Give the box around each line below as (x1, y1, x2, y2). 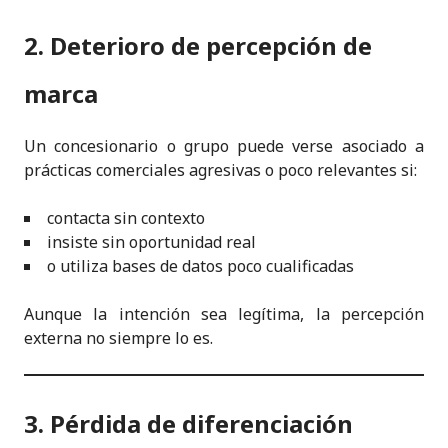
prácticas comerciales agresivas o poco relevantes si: (24, 158, 417, 181)
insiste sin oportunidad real (47, 230, 256, 253)
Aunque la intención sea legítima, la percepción (24, 302, 424, 325)
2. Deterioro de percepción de (24, 28, 372, 62)
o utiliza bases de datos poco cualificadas (47, 254, 354, 277)
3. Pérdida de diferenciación (24, 406, 353, 440)
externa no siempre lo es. (24, 326, 213, 349)
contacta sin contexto (47, 206, 205, 229)
